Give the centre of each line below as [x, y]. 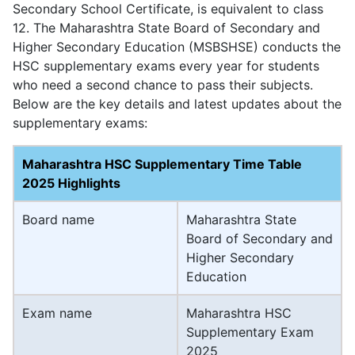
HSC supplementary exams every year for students [166, 65]
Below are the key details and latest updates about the [177, 103]
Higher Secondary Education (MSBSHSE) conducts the [177, 46]
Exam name [57, 313]
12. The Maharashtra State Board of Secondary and [166, 27]
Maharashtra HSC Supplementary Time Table [162, 164]
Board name [58, 219]
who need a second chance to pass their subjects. [163, 84]
